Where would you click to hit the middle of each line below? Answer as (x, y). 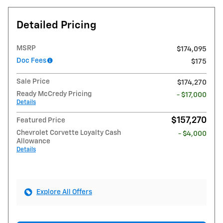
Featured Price (41, 121)
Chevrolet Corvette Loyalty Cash (69, 133)
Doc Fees (31, 61)
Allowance (33, 142)
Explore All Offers (64, 192)
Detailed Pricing (56, 26)
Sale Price (33, 82)
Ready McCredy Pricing (54, 94)
